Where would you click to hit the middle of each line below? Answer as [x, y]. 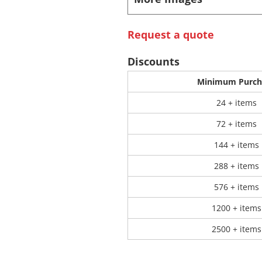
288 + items [236, 166]
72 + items [236, 123]
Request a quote [170, 34]
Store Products [131, 32]
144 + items [236, 144]
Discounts [153, 61]
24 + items [236, 102]
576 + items [236, 187]
